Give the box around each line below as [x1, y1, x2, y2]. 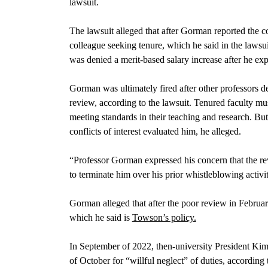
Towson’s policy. [132, 212, 196, 223]
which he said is [69, 212, 132, 223]
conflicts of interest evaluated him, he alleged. [69, 126, 241, 136]
